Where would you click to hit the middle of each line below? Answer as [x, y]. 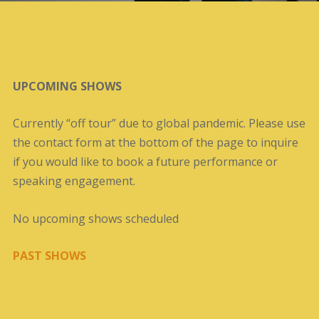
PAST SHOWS [49, 256]
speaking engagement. [74, 181]
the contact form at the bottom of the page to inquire [155, 143]
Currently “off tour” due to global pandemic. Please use [159, 124]
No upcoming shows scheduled [95, 218]
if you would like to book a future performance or [145, 162]
